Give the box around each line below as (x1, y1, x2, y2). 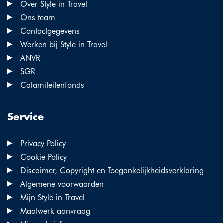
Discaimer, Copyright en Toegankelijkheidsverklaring (20, 165, 204, 175)
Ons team (20, 12, 55, 22)
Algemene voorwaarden (20, 179, 104, 189)
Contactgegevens (20, 26, 80, 36)
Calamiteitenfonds (20, 80, 84, 90)
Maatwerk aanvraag (20, 206, 90, 216)
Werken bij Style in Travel (20, 39, 107, 49)
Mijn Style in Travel (20, 192, 85, 202)
